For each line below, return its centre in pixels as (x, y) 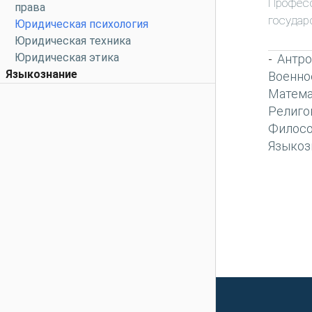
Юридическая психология (81, 24)
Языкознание (41, 74)
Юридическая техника (73, 41)
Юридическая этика (67, 57)
